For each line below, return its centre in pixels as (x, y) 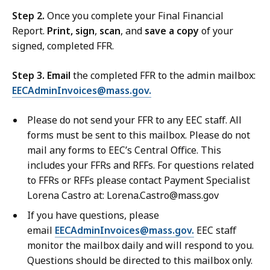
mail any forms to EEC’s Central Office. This (124, 150)
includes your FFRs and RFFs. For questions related (140, 165)
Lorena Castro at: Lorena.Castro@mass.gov (123, 196)
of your (216, 31)
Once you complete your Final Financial (135, 16)
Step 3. (30, 76)
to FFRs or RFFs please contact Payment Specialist (139, 181)
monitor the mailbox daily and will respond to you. (140, 246)
